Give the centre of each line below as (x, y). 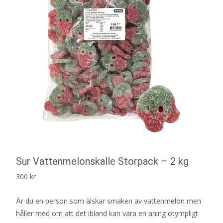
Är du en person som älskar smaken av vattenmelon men (109, 201)
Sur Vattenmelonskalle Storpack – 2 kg (102, 161)
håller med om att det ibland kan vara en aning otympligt (107, 213)
